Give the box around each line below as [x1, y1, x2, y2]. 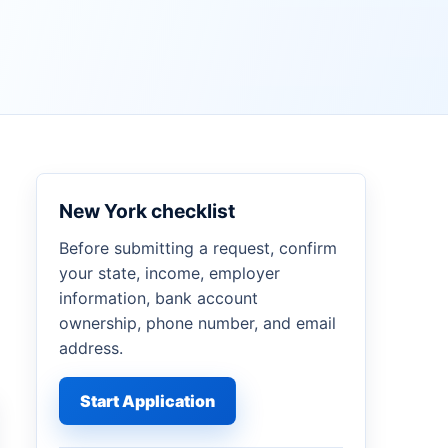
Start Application [80, 390, 215, 411]
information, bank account [59, 288, 258, 308]
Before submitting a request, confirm [59, 238, 337, 258]
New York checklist [59, 199, 235, 223]
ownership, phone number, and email [59, 313, 336, 333]
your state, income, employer [59, 263, 280, 283]
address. [59, 338, 123, 358]
